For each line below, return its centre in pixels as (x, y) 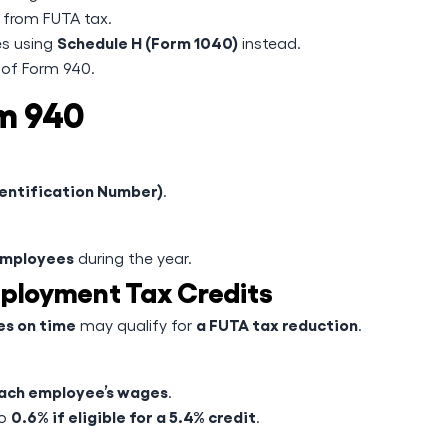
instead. (269, 42)
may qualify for (136, 324)
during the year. (133, 257)
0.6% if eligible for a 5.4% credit (133, 416)
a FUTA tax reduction (277, 324)
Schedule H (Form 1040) (147, 42)
